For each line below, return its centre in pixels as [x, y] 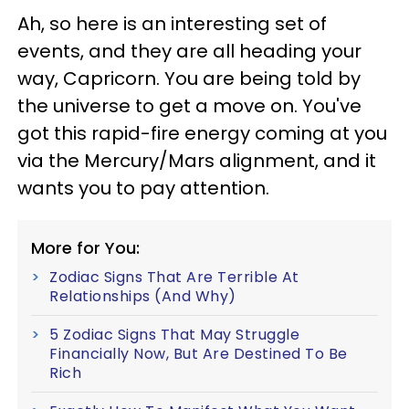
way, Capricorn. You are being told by [189, 79]
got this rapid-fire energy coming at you [202, 133]
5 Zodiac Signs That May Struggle [174, 335]
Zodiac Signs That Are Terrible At [174, 277]
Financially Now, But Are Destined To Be [199, 354]
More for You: [85, 248]
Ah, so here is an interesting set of [172, 24]
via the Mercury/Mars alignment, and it [197, 161]
